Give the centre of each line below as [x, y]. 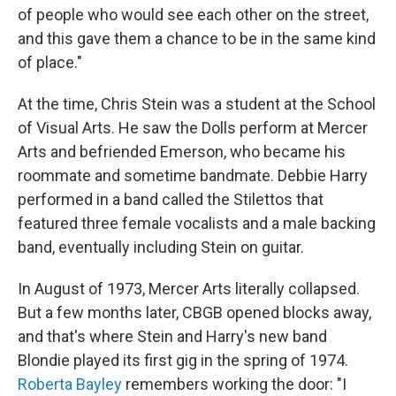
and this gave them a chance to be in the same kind [197, 38]
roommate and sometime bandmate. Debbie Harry [193, 175]
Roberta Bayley [70, 384]
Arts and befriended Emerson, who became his [182, 152]
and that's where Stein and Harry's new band [172, 336]
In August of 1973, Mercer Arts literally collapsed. [189, 289]
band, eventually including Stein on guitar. [161, 247]
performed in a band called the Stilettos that [171, 199]
